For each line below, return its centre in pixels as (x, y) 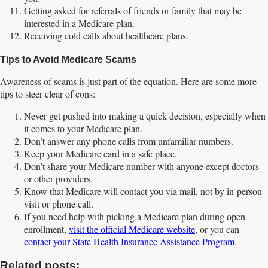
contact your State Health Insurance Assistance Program (129, 242)
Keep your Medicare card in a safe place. (100, 154)
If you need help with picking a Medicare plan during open (135, 217)
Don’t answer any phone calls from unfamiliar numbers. (129, 141)
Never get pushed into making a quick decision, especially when (145, 116)
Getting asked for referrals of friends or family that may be (133, 10)
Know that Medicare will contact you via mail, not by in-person (143, 191)
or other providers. (58, 179)
